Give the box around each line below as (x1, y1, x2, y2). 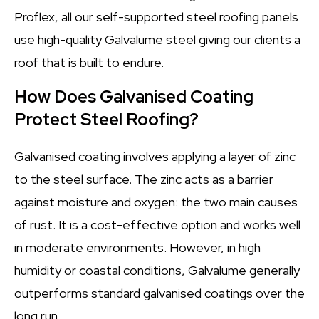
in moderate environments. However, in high (14, 239, 261, 256)
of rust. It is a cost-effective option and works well (14, 216, 300, 233)
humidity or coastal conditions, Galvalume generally (14, 262, 300, 278)
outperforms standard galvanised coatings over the (14, 285, 305, 301)
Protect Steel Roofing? (14, 108, 199, 130)
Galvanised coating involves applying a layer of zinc (14, 148, 296, 164)
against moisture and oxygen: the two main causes (14, 194, 298, 210)
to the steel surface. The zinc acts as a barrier (14, 171, 273, 187)
